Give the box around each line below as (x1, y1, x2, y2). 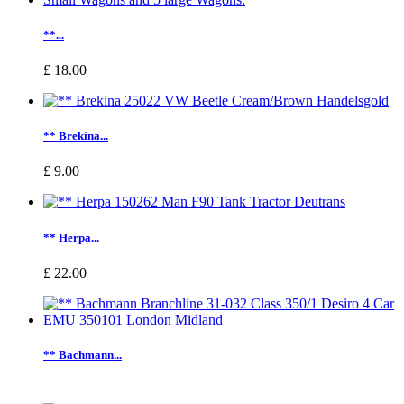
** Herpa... (43, 230, 99, 244)
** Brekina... (43, 129, 108, 143)
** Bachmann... (43, 348, 122, 362)
